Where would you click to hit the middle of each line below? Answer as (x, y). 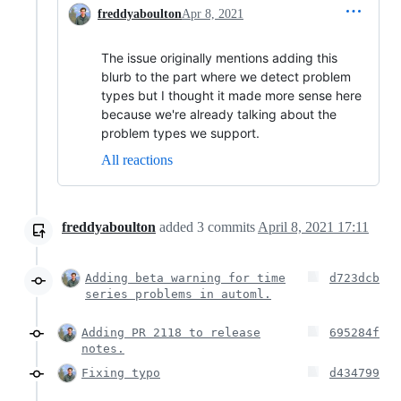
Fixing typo (121, 373)
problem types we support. (180, 133)
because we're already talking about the (219, 115)
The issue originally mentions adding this (219, 58)
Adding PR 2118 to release (171, 333)
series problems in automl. (178, 294)
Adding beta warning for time (185, 278)
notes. (103, 349)
